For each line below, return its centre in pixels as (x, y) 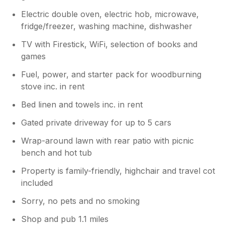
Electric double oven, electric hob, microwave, (110, 14)
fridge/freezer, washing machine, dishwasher (107, 26)
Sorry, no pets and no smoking (81, 201)
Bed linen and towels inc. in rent (82, 104)
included (37, 183)
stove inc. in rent (53, 86)
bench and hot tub (57, 152)
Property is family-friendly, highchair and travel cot (118, 171)
